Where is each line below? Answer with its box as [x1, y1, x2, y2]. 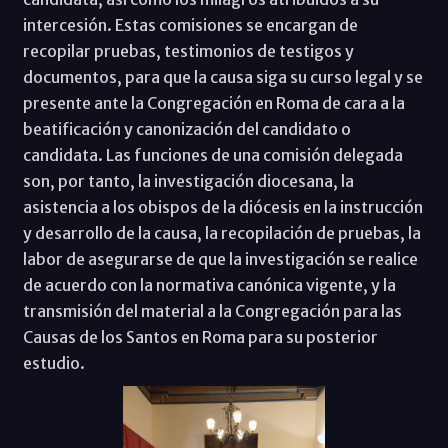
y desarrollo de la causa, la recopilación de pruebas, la [22, 223, 421, 244]
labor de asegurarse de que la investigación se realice [22, 249, 418, 270]
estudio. [22, 353, 85, 374]
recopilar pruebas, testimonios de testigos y [22, 41, 354, 62]
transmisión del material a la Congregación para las [22, 301, 402, 322]
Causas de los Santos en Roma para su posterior [22, 327, 378, 348]
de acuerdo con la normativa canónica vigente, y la [22, 275, 396, 296]
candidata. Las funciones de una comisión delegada [22, 145, 403, 166]
